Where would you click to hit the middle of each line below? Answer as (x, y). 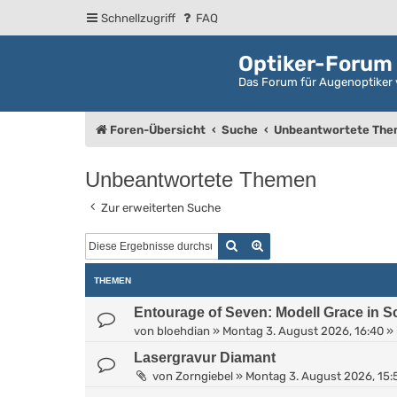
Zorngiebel (204, 376)
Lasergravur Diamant (205, 357)
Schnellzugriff (138, 18)
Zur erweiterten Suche (161, 207)
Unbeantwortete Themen (201, 179)
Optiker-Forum (315, 64)
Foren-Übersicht (158, 129)
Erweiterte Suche (315, 245)
